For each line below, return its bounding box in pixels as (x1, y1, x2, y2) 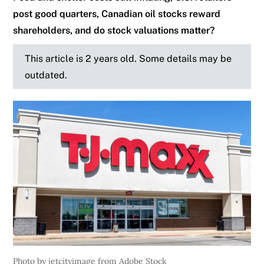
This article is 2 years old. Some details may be (25, 52, 232, 65)
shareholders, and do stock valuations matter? (13, 24, 215, 37)
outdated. (25, 69, 68, 81)
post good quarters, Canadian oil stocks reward (13, 8, 221, 20)
